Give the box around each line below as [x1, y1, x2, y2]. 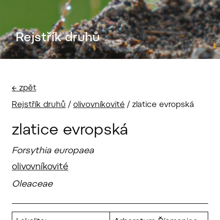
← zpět [12, 84, 36, 92]
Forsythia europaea [12, 146, 94, 156]
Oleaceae [12, 180, 53, 189]
